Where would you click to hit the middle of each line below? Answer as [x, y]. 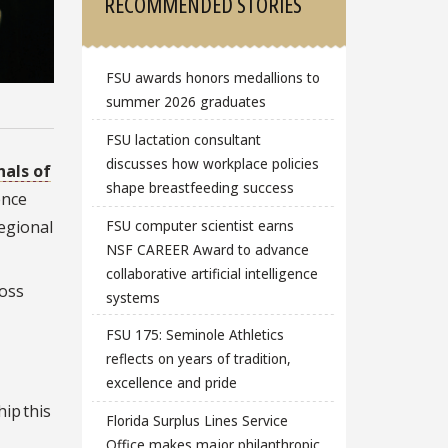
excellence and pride [171, 383]
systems [132, 297]
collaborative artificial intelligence [211, 273]
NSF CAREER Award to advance [207, 249]
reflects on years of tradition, [198, 359]
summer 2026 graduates [185, 102]
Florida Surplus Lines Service [196, 420]
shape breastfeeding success [199, 188]
